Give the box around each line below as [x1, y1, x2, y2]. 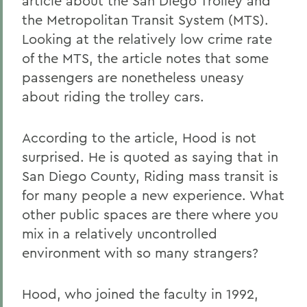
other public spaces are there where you [22, 206, 278, 223]
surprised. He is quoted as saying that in [22, 148, 278, 165]
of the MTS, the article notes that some [22, 49, 269, 66]
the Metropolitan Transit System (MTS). [22, 11, 269, 28]
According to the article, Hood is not [22, 129, 256, 146]
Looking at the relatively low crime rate [22, 30, 272, 47]
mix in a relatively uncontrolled [22, 225, 217, 242]
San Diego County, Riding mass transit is [22, 167, 278, 184]
